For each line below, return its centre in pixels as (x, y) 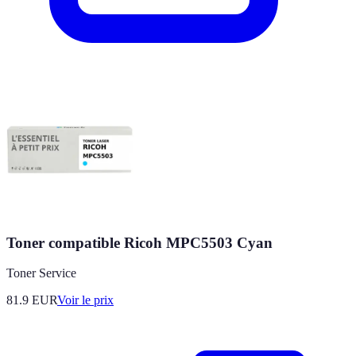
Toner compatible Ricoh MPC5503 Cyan (139, 242)
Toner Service (41, 273)
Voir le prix (85, 300)
